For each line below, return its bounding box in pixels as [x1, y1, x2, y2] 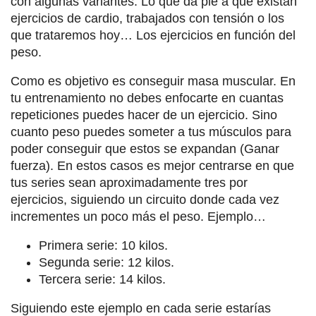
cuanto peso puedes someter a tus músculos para [11, 124, 291, 139]
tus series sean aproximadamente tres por [11, 175, 248, 190]
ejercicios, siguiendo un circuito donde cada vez [11, 192, 279, 207]
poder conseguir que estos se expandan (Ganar [11, 141, 279, 156]
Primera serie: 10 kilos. [39, 238, 168, 253]
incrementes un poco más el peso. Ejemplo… [11, 209, 266, 224]
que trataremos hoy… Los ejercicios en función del [11, 28, 296, 42]
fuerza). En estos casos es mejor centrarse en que [11, 158, 294, 173]
